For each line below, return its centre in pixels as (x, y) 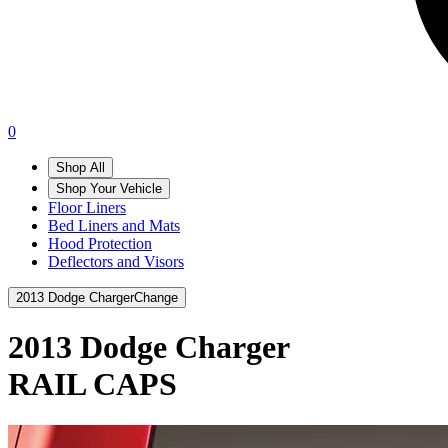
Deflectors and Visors (116, 261)
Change (156, 297)
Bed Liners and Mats (114, 225)
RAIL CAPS (92, 384)
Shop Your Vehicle (109, 188)
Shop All (80, 167)
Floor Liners (87, 207)
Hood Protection (100, 243)
